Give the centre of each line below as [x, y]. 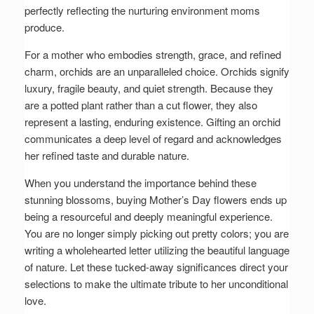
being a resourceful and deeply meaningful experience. [149, 217]
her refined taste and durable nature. [107, 156]
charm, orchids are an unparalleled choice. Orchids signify [157, 71]
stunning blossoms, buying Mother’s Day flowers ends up [156, 200]
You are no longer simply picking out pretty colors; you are [157, 233]
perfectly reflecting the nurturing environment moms [142, 11]
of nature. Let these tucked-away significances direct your [156, 267]
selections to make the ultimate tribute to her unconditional [156, 284]
